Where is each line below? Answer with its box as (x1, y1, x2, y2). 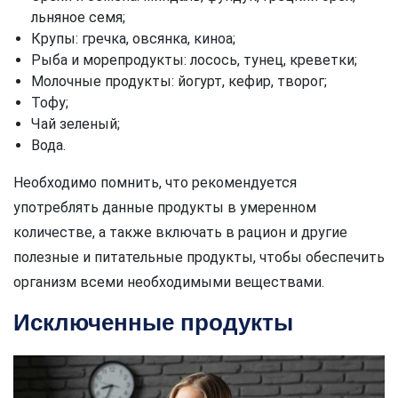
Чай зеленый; (31, 115, 120, 132)
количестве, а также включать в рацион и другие (13, 223, 347, 241)
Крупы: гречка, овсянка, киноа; (31, 29, 235, 47)
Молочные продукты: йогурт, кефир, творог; (31, 72, 327, 90)
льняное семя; (31, 8, 125, 26)
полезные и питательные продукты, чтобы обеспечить (13, 248, 385, 266)
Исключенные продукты (13, 309, 293, 335)
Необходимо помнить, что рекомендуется (13, 173, 297, 191)
